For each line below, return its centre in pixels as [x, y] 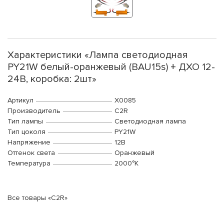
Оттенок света [31, 153]
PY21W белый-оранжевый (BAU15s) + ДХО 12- [111, 67]
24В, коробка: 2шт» [52, 79]
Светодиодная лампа [150, 121]
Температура [29, 163]
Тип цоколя [26, 132]
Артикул [20, 100]
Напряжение [29, 142]
